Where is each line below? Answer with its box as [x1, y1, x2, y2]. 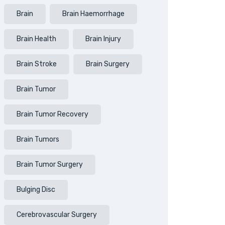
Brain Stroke [17, 60, 57, 68]
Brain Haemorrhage [62, 10, 125, 18]
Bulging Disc [17, 185, 55, 194]
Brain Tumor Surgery [17, 160, 83, 169]
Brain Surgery [86, 60, 130, 68]
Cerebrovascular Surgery [17, 210, 97, 219]
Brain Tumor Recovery [17, 110, 88, 119]
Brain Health [17, 35, 56, 43]
